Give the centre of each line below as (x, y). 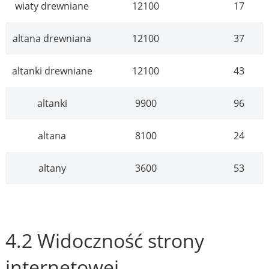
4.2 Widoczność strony (105, 241)
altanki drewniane (52, 71)
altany (52, 168)
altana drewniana (52, 39)
